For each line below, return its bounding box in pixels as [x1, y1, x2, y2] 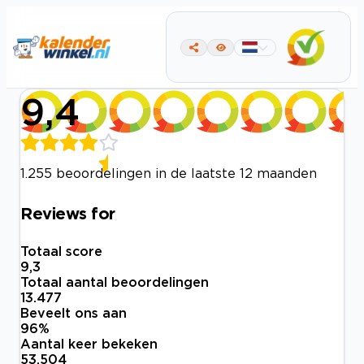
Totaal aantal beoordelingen [20, 275, 209, 290]
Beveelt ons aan [20, 305, 127, 321]
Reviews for [20, 203, 115, 222]
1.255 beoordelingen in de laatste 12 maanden [20, 166, 317, 180]
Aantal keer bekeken [20, 336, 158, 352]
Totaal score [20, 244, 102, 259]
